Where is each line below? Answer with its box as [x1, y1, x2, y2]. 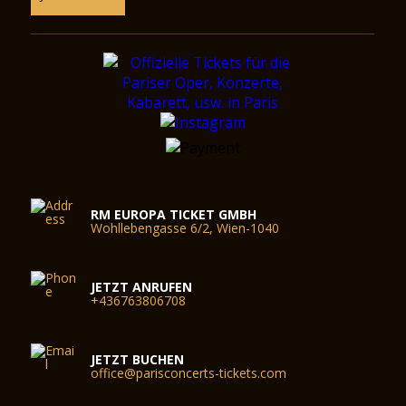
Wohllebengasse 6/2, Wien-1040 [91, 219, 280, 237]
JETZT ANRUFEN [91, 278, 193, 295]
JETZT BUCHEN [91, 351, 185, 368]
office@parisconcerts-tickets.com [91, 364, 287, 382]
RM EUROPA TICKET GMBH [91, 206, 257, 223]
